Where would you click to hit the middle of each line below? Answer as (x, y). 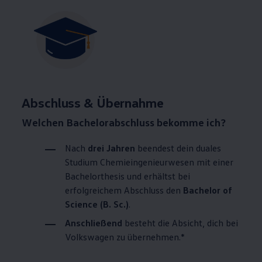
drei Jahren (112, 148)
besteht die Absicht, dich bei (182, 223)
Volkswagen (90, 237)
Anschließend (95, 223)
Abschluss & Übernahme (93, 103)
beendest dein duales (178, 148)
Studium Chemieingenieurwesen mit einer (149, 162)
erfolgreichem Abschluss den (124, 190)
